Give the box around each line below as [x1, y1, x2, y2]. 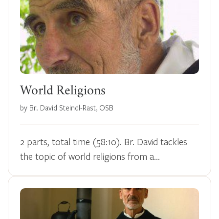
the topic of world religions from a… [20, 150, 160, 162]
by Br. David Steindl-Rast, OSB [20, 102, 113, 112]
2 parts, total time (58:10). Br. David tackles [20, 135, 187, 148]
